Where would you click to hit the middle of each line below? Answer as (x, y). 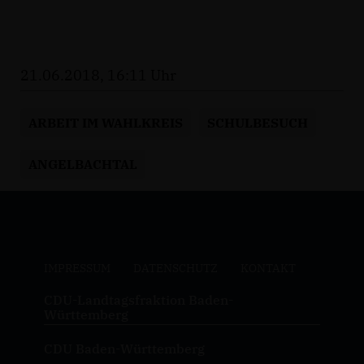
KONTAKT (268, 268)
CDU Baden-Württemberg (124, 348)
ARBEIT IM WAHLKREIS (106, 122)
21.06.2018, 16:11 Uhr (98, 75)
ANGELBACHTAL (83, 164)
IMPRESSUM (77, 268)
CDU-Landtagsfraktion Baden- (138, 299)
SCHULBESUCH (258, 122)
